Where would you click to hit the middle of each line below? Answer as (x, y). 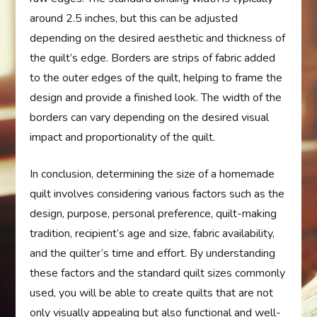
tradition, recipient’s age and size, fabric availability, (152, 234)
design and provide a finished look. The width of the (156, 98)
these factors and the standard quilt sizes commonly (158, 273)
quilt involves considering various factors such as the (157, 194)
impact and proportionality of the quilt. (123, 138)
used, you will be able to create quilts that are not (152, 293)
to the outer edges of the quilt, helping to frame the (156, 78)
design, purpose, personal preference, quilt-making (154, 214)
